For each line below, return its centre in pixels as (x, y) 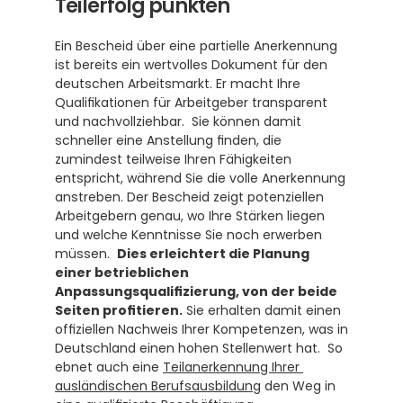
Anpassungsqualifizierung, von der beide (196, 291)
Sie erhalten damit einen (262, 310)
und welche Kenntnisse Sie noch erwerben (188, 235)
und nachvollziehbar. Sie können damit (178, 121)
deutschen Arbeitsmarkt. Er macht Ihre (178, 84)
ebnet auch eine (109, 367)
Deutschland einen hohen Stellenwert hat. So (199, 348)
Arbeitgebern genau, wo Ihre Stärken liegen (190, 216)
